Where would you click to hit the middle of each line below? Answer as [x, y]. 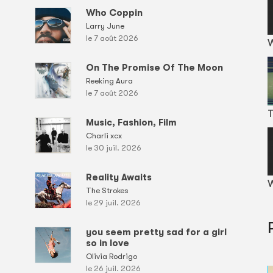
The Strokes [107, 190]
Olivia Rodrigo [111, 256]
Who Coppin [114, 12]
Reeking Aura [109, 80]
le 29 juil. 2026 [113, 202]
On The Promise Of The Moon [154, 67]
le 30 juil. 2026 [113, 147]
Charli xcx [104, 135]
